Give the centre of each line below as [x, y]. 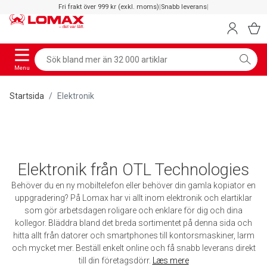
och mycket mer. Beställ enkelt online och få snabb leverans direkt [133, 248]
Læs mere [170, 260]
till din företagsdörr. [115, 260]
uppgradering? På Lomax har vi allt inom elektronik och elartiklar [133, 198]
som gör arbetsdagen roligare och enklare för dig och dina [133, 210]
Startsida [27, 96]
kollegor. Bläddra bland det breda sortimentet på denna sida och [133, 223]
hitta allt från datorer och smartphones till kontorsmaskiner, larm [133, 235]
